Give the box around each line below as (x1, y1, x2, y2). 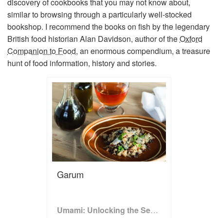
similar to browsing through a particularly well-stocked (7, 8, 192, 20)
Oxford (180, 33, 202, 44)
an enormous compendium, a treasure (78, 45, 210, 56)
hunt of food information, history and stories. (7, 57, 157, 69)
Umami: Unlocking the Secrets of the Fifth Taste (150, 204, 158, 216)
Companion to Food (7, 45, 76, 56)
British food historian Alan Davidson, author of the (7, 33, 180, 44)
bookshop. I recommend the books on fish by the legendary (7, 20, 210, 32)
